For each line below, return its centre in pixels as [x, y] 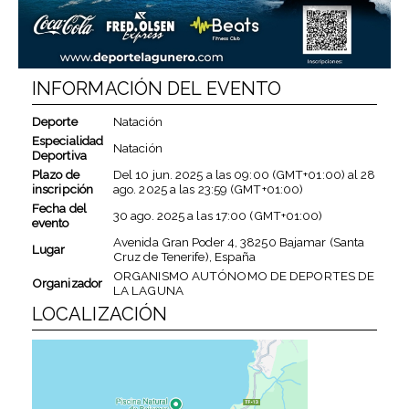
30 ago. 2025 [149, 215]
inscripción [63, 189]
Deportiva [59, 155]
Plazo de [55, 174]
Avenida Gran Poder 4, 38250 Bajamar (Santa [239, 241]
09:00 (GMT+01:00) [289, 174]
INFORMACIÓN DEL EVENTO [157, 88]
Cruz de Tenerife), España [184, 256]
